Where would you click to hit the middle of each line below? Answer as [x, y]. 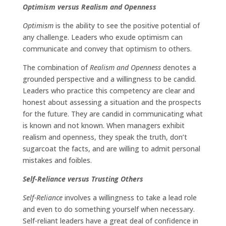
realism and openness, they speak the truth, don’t [105, 137]
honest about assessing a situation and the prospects [112, 102]
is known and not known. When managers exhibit [103, 126]
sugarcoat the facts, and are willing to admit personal [111, 149]
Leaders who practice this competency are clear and [108, 91]
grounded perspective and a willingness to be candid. [109, 79]
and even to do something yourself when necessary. [108, 209]
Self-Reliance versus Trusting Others [83, 179]
